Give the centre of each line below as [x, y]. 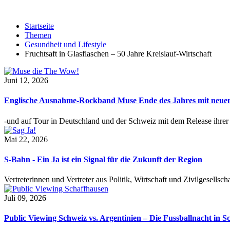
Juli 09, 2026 [25, 198]
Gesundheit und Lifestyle [65, 44]
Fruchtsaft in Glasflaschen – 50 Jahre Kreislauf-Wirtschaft [118, 54]
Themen [38, 35]
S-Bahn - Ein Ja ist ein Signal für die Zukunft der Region [103, 159]
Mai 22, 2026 [26, 139]
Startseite [39, 26]
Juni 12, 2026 [26, 80]
